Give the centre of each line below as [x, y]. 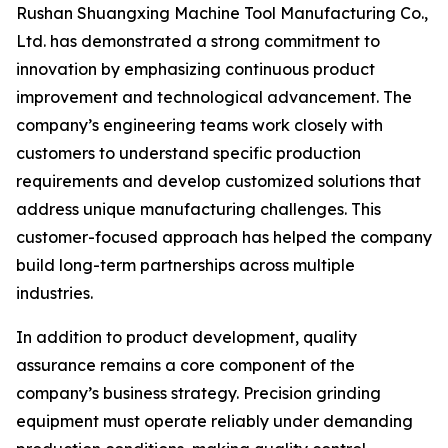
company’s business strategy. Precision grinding [198, 393]
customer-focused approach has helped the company [224, 237]
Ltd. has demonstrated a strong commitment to [198, 41]
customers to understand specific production [188, 153]
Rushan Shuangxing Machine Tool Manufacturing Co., [222, 13]
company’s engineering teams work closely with [199, 125]
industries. [54, 293]
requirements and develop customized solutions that [218, 181]
